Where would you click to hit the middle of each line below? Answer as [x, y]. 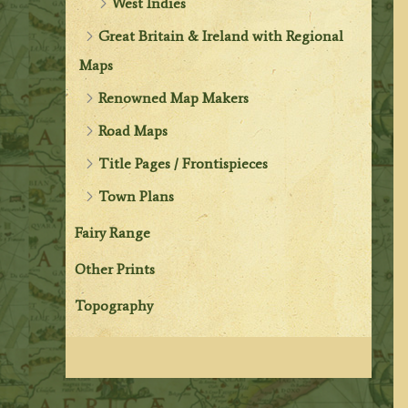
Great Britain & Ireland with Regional [221, 36]
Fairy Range [113, 232]
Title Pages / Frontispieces [184, 163]
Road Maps [133, 130]
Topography [114, 305]
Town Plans [137, 196]
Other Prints [115, 269]
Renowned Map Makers [174, 97]
